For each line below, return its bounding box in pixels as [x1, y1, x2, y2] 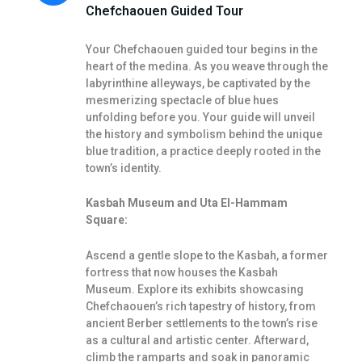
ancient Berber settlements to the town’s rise [85, 316, 318, 330]
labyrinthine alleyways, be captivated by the [85, 76, 310, 90]
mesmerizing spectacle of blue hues [85, 93, 279, 107]
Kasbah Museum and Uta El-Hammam [85, 196, 288, 210]
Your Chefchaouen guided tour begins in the [85, 42, 318, 56]
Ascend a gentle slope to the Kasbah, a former [85, 248, 328, 262]
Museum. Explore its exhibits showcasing [85, 282, 304, 296]
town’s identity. [85, 161, 162, 175]
